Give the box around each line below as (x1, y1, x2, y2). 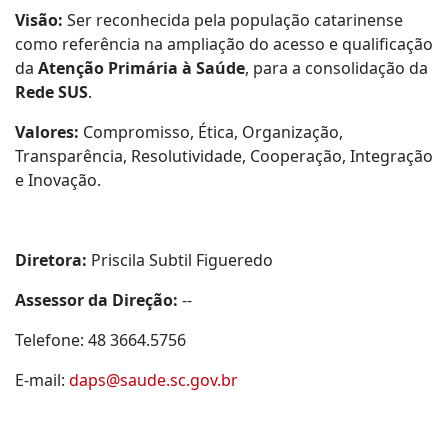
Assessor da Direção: (15, 289, 178, 311)
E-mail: (15, 369, 69, 391)
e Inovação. (15, 169, 101, 191)
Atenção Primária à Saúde (38, 57, 245, 79)
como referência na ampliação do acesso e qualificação (15, 33, 433, 55)
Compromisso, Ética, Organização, (79, 121, 343, 143)
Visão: (15, 9, 63, 31)
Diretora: (15, 249, 87, 271)
